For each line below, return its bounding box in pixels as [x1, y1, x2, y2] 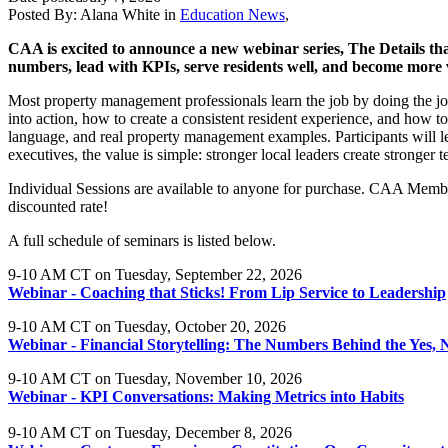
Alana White [80, 5, 160, 23]
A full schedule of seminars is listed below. [8, 231, 276, 249]
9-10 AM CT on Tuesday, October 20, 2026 [8, 317, 290, 335]
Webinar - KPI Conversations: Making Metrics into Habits [8, 387, 404, 405]
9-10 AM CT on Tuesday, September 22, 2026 [8, 265, 306, 283]
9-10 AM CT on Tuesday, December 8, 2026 [8, 423, 300, 441]
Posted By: [8, 5, 80, 23]
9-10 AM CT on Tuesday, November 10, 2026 [8, 369, 302, 387]
